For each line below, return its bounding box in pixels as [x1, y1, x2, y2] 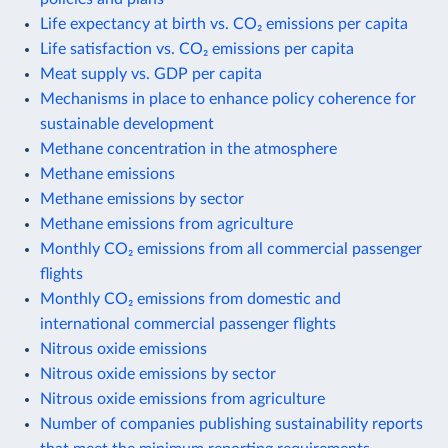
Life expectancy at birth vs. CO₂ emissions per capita [40, 15, 408, 32]
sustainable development [40, 115, 214, 132]
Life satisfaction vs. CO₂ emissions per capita [40, 40, 354, 57]
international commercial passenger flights [40, 315, 336, 332]
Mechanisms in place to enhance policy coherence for [40, 90, 416, 107]
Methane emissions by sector [40, 190, 244, 207]
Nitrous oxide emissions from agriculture [40, 390, 325, 407]
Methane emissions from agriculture [40, 215, 293, 232]
